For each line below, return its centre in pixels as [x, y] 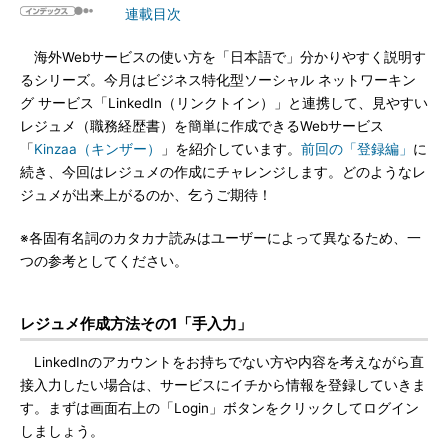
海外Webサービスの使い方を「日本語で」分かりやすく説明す [223, 57]
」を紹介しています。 [231, 149]
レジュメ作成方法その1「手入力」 [136, 323]
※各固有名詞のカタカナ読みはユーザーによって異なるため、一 [220, 238]
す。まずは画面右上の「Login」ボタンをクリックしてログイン [219, 408]
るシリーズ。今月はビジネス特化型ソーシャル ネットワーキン [218, 80]
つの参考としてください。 [104, 261]
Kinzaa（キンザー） [97, 149]
